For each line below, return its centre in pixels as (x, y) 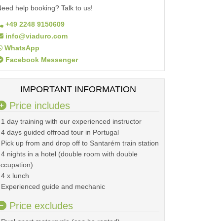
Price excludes (40, 206)
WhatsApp (21, 48)
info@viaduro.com (36, 36)
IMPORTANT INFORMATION (78, 89)
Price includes (38, 106)
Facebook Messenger (41, 60)
